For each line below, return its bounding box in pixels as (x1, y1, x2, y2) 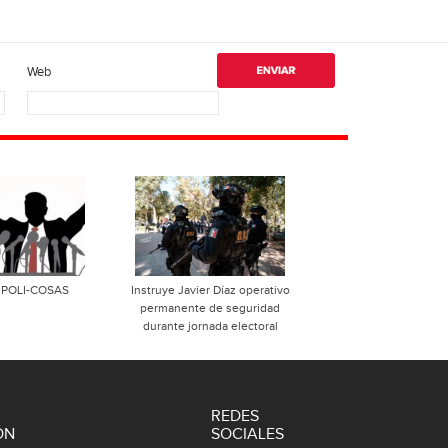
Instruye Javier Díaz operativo (130, 282, 290, 297)
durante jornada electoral (142, 318, 278, 333)
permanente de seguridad (140, 300, 280, 315)
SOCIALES (211, 424, 285, 444)
